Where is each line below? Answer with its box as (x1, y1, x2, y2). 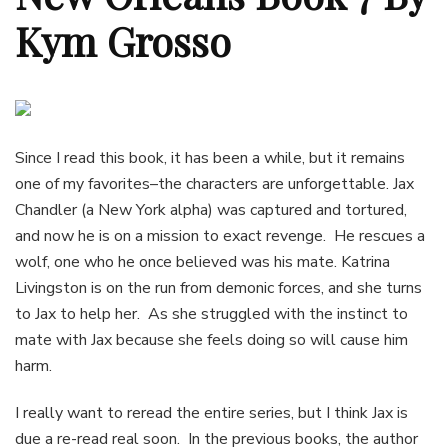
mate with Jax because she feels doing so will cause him (15, 328, 408, 351)
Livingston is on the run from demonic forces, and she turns (15, 276, 422, 299)
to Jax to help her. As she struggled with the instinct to (15, 302, 408, 325)
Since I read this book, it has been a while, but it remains (15, 146, 405, 169)
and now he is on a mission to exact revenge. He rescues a (15, 224, 425, 247)
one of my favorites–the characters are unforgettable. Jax (15, 172, 414, 195)
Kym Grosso (15, 14, 231, 68)
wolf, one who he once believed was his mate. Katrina (15, 250, 390, 273)
